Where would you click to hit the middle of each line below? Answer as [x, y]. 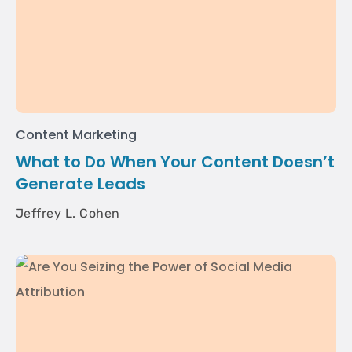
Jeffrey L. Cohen [68, 213]
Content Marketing [77, 135]
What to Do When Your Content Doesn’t [175, 162]
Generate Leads [81, 184]
